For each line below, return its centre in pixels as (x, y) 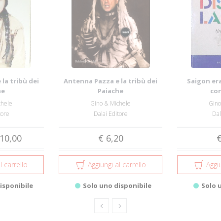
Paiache (110, 91)
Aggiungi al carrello (117, 165)
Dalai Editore (110, 114)
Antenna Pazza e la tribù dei (110, 81)
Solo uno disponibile (117, 185)
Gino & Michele (110, 103)
